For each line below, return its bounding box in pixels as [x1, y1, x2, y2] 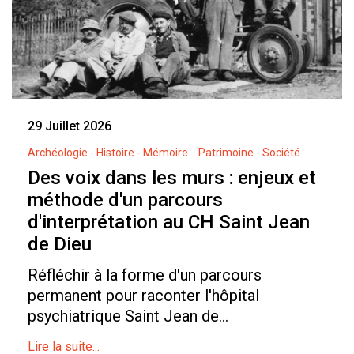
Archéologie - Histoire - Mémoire [28, 146, 188, 160]
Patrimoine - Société [198, 146, 300, 160]
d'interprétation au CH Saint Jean [28, 211, 310, 234]
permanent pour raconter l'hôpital [28, 286, 259, 306]
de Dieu [28, 233, 92, 256]
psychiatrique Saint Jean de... [28, 307, 228, 326]
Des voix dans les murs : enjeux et [28, 167, 316, 190]
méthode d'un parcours [28, 189, 223, 212]
